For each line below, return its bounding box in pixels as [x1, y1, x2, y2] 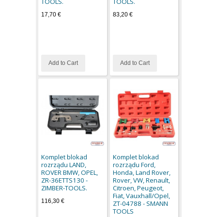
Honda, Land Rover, [112, 168, 170, 177]
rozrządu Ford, [112, 160, 155, 169]
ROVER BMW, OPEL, [41, 168, 98, 177]
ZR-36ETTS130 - [41, 175, 88, 185]
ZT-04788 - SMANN [112, 199, 168, 208]
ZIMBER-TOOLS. [41, 183, 88, 192]
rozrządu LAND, [41, 160, 87, 169]
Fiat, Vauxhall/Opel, [112, 191, 170, 200]
